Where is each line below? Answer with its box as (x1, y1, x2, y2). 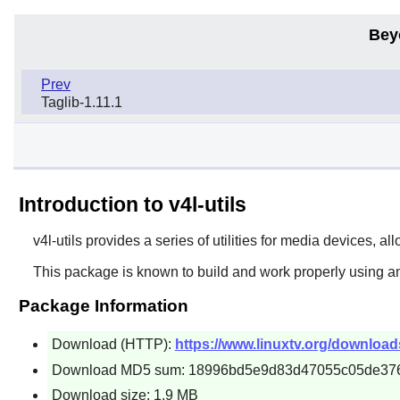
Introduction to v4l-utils (18, 192, 246, 216)
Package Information (18, 296, 188, 315)
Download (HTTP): (51, 336, 175, 352)
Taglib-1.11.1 (41, 94, 122, 110)
